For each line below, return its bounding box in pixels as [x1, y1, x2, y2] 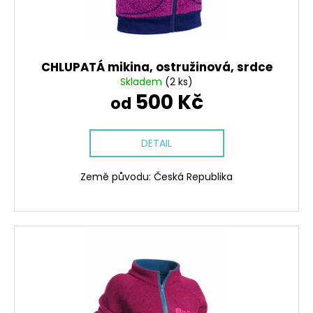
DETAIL [141, 136, 172, 150]
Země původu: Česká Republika [80, 169, 233, 184]
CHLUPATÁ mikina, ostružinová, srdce [41, 58, 272, 75]
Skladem [120, 74, 165, 89]
